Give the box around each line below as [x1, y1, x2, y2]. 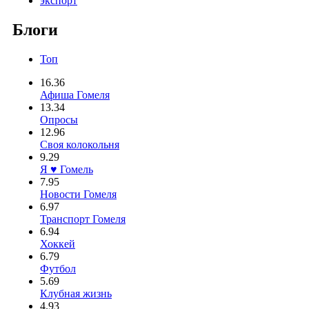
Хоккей [40, 237, 75, 250]
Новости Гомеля [40, 188, 117, 200]
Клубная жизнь [40, 287, 112, 299]
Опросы [40, 113, 78, 126]
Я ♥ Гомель [40, 163, 93, 175]
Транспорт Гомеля [40, 212, 126, 225]
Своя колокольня [40, 138, 119, 150]
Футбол [40, 262, 76, 275]
